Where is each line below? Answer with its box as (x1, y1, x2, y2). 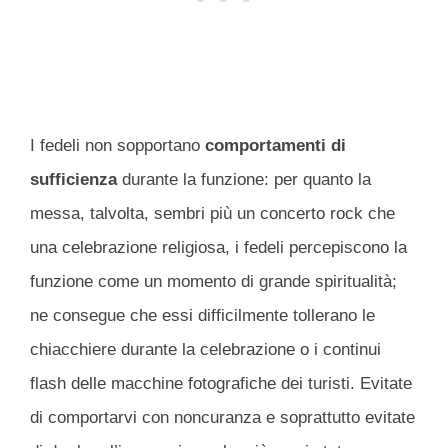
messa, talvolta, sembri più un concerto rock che (30, 203, 395, 223)
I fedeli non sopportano (30, 135, 205, 155)
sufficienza (30, 169, 117, 189)
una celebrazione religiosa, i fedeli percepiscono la (30, 237, 407, 257)
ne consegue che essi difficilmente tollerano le (30, 305, 375, 325)
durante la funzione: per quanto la (117, 169, 371, 189)
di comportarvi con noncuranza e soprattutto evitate (30, 407, 415, 427)
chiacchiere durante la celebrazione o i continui (30, 339, 381, 359)
